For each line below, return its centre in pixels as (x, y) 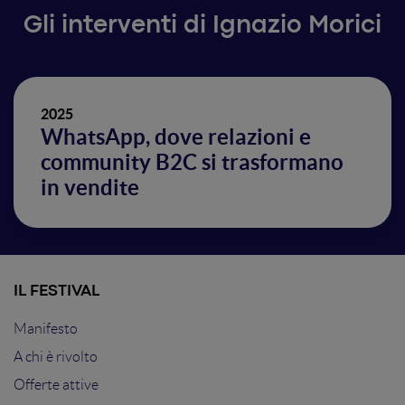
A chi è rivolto (56, 357)
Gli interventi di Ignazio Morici (202, 26)
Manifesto (46, 329)
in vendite (90, 188)
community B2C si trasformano (192, 162)
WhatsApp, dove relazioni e (176, 137)
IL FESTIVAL (57, 292)
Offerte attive (56, 385)
